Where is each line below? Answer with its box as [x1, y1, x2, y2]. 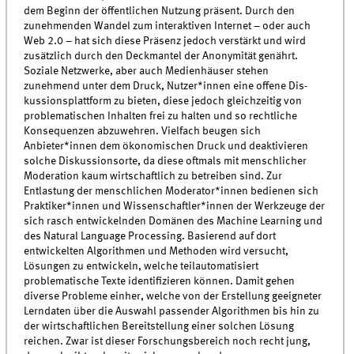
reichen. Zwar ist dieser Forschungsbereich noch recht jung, [24, 336, 311, 348]
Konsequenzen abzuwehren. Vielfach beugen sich [24, 126, 262, 137]
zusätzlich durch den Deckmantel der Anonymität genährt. [24, 51, 299, 62]
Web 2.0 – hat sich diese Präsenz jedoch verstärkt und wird [24, 36, 307, 47]
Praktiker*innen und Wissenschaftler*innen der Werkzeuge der [24, 201, 326, 213]
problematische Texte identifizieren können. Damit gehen [24, 276, 296, 288]
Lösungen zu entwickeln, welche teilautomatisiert [24, 261, 259, 273]
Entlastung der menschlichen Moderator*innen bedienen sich [24, 186, 319, 198]
